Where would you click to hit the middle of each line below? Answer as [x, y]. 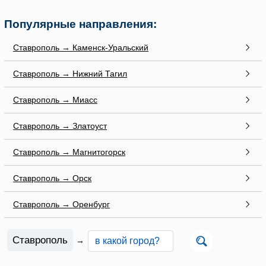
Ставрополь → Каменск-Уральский [81, 47]
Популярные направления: [80, 24]
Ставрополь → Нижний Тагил [70, 73]
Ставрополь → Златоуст [60, 126]
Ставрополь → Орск [52, 178]
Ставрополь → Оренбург [61, 204]
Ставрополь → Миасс [55, 99]
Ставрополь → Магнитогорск [69, 152]
